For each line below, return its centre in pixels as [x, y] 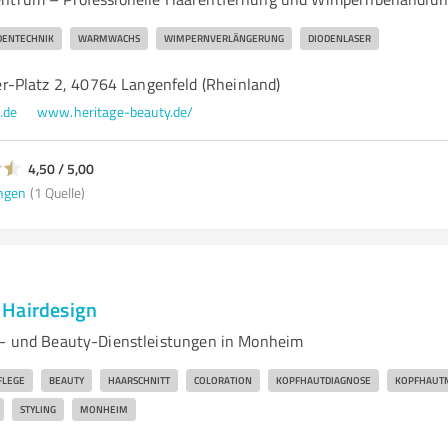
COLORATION [222, 380]
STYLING [37, 409]
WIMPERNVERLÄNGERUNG [223, 38]
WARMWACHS [108, 38]
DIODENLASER [339, 38]
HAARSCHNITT [138, 380]
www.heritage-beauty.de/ [115, 111]
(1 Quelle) [57, 192]
